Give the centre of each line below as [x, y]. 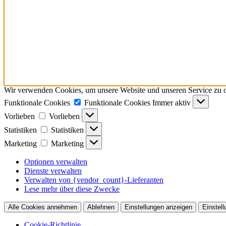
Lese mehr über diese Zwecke [72, 189]
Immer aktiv [173, 102]
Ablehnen [101, 207]
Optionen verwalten [56, 161]
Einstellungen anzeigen [158, 207]
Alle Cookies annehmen [43, 207]
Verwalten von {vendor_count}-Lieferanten [94, 180]
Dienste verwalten [53, 171]
